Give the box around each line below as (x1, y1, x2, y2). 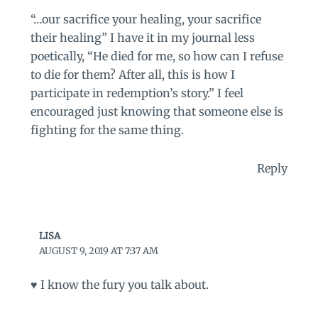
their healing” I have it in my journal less (30, 31, 255, 45)
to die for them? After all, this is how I (30, 67, 235, 82)
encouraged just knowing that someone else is (30, 104, 283, 119)
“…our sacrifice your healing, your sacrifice (30, 12, 261, 27)
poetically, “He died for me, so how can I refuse (30, 49, 283, 64)
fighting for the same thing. (30, 123, 184, 138)
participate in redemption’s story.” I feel (30, 86, 243, 101)
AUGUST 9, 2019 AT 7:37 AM (39, 245, 159, 258)
